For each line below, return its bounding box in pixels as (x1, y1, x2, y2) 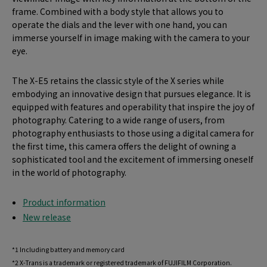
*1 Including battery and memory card (12, 244, 125, 254)
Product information (23, 196, 105, 209)
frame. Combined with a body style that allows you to (12, 5, 223, 18)
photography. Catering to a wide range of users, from (12, 114, 225, 126)
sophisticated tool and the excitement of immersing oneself (12, 153, 253, 166)
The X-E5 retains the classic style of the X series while (12, 74, 224, 87)
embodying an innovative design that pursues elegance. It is (12, 88, 251, 100)
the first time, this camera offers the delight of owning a (12, 140, 236, 153)
